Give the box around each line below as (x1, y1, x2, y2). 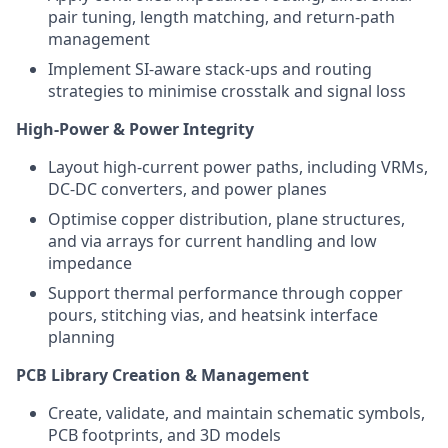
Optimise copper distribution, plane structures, (48, 208, 405, 230)
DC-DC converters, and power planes (48, 178, 327, 200)
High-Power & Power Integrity (16, 118, 254, 140)
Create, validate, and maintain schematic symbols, (48, 402, 425, 424)
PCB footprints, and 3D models (48, 424, 281, 446)
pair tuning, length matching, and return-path (48, 6, 395, 28)
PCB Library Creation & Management (16, 364, 309, 386)
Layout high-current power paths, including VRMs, (48, 156, 428, 178)
